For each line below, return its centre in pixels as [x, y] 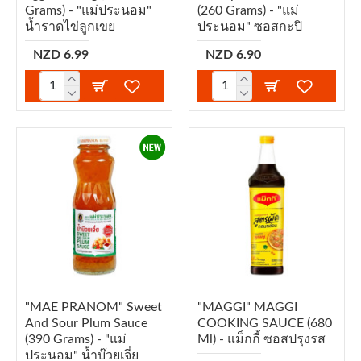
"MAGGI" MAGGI [247, 307]
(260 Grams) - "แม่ [248, 10]
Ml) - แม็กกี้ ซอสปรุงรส [261, 339]
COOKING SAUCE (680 [264, 323]
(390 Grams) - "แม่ [76, 339]
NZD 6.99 [61, 54]
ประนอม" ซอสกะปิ [249, 26]
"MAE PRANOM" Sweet [93, 307]
